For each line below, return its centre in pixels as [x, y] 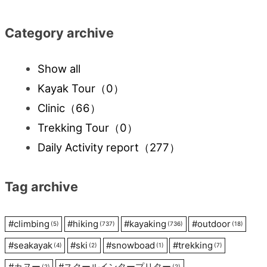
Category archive [59, 33]
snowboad [133, 246]
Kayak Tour [67, 89]
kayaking [148, 224]
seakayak [33, 246]
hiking [86, 224]
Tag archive [41, 186]
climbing [31, 224]
